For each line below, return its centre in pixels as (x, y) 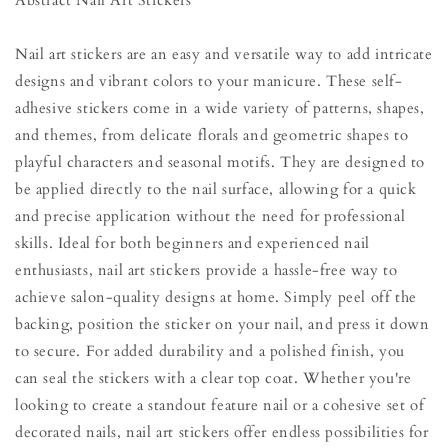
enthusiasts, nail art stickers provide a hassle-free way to (206, 270)
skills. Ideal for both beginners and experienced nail (192, 243)
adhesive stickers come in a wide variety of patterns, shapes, (220, 108)
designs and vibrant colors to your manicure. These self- (209, 81)
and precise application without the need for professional (210, 216)
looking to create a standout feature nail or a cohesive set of (220, 405)
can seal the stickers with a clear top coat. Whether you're (213, 378)
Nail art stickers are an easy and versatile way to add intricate (224, 54)
